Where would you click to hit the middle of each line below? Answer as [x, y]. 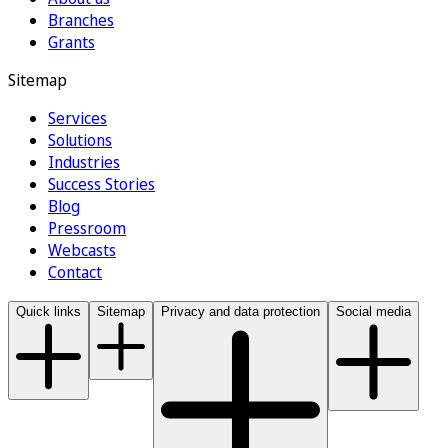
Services [77, 118]
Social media [373, 312]
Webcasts [82, 250]
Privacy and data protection [240, 312]
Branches [81, 20]
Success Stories [101, 184]
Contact [75, 272]
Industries [84, 162]
